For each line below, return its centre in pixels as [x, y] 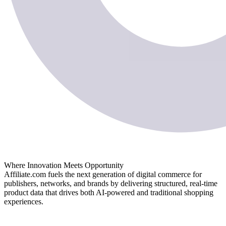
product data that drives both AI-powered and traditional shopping [109, 192]
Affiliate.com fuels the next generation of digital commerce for [103, 174]
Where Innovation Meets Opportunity [64, 165]
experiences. [24, 201]
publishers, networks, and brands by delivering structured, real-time [111, 183]
